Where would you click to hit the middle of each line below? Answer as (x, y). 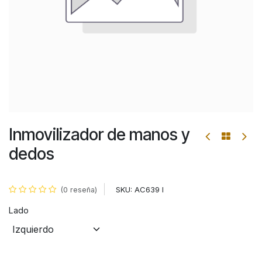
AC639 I (149, 190)
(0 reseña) (79, 190)
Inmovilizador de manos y (99, 135)
